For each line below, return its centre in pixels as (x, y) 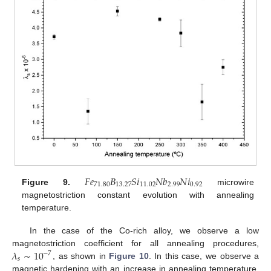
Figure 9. (46, 182)
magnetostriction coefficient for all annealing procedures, (135, 243)
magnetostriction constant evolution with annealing (138, 195)
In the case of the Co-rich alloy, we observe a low (144, 231)
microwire (228, 182)
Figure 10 (129, 256)
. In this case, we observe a (204, 256)
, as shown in (81, 256)
